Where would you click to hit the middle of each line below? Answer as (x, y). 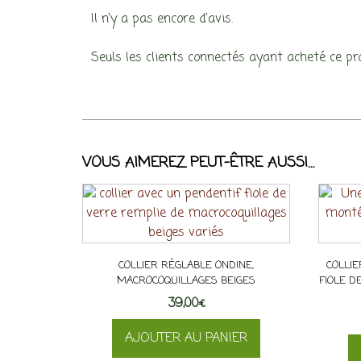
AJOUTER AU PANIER (187, 338)
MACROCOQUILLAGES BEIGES (187, 280)
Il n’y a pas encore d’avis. (162, 19)
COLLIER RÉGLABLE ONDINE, (187, 265)
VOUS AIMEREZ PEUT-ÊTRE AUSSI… (198, 162)
